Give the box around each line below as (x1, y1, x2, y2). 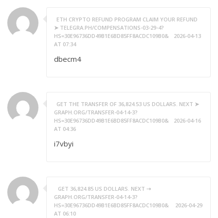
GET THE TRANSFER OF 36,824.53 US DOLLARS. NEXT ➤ (56, 100, 199, 108)
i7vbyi (54, 139, 73, 148)
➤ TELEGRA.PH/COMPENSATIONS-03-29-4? (54, 24, 164, 31)
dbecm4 (54, 54, 81, 64)
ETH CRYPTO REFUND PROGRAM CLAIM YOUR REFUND (56, 16, 198, 23)
